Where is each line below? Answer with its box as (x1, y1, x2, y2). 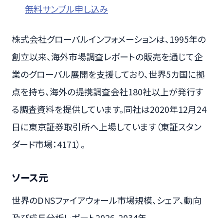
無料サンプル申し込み (25, 2, 108, 16)
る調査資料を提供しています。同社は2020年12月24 (12, 102, 206, 115)
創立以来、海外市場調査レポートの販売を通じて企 (12, 50, 203, 63)
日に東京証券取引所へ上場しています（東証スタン (12, 120, 201, 133)
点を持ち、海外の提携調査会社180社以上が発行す (12, 85, 203, 98)
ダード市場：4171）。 (12, 137, 85, 150)
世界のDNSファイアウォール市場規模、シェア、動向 (12, 193, 201, 206)
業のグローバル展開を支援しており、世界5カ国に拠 (12, 67, 205, 80)
